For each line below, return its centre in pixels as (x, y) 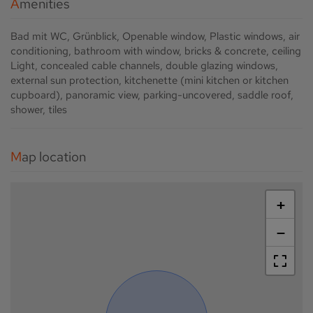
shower (27, 109)
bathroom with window (126, 51)
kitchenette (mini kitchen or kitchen (206, 80)
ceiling (286, 51)
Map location (54, 156)
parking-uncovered (188, 95)
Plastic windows (246, 36)
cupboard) (35, 95)
